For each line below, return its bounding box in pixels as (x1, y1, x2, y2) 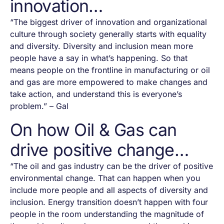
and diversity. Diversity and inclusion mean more (10, 41, 193, 51)
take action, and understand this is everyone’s (10, 89, 182, 99)
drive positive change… (10, 139, 189, 160)
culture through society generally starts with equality (10, 29, 206, 39)
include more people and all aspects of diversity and (10, 185, 208, 195)
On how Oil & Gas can (10, 119, 177, 140)
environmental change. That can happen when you (10, 173, 200, 183)
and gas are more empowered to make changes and (10, 77, 207, 87)
